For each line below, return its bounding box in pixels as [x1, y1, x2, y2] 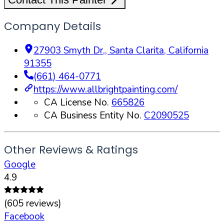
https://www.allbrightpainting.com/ [33, 83, 177, 96]
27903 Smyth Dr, [33, 44, 105, 57]
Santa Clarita [109, 44, 164, 57]
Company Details [4, 18, 101, 34]
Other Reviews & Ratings [4, 142, 138, 158]
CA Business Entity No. [44, 109, 144, 122]
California [168, 44, 208, 57]
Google [4, 158, 35, 171]
